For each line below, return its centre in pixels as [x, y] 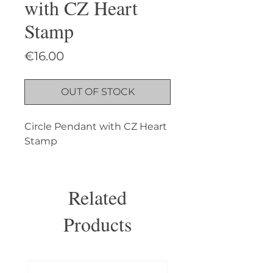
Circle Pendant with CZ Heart [96, 127]
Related [97, 197]
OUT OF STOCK [97, 92]
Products [97, 224]
